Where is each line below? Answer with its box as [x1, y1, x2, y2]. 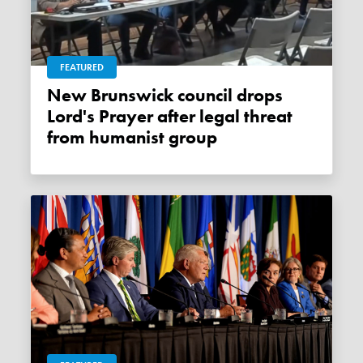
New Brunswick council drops [47, 84, 62, 108]
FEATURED [60, 61, 105, 75]
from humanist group [47, 126, 218, 150]
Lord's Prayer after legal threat [47, 105, 293, 129]
